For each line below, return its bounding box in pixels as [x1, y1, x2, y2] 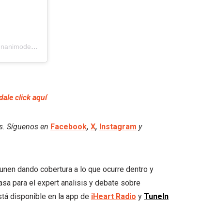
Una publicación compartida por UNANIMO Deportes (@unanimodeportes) [31, 42, 38, 50]
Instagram [99, 122, 137, 131]
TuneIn [144, 191, 169, 201]
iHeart [91, 191, 114, 201]
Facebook [50, 122, 87, 131]
